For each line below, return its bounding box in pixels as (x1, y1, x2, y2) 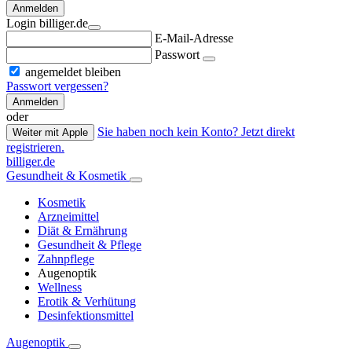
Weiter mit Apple (13, 126, 88, 139)
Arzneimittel (38, 210, 99, 224)
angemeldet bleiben (25, 65, 121, 79)
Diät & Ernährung (38, 224, 127, 238)
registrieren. (6, 141, 64, 155)
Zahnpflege (38, 252, 94, 266)
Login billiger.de (6, 16, 88, 31)
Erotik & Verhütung (38, 295, 136, 309)
